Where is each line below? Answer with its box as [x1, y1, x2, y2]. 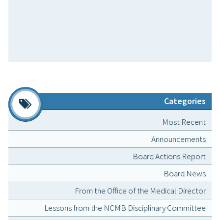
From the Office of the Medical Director [75, 185, 206, 196]
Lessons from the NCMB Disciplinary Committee [44, 202, 206, 214]
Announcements [151, 134, 206, 145]
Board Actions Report [133, 151, 206, 162]
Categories [164, 95, 206, 107]
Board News [164, 168, 206, 179]
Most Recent [162, 116, 206, 128]
